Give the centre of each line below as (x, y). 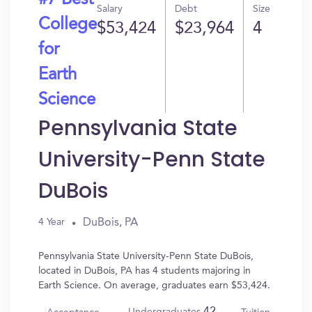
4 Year (52, 222)
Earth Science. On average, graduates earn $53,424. (154, 286)
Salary (110, 9)
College (68, 25)
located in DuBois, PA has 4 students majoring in (145, 271)
